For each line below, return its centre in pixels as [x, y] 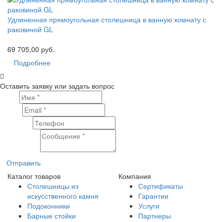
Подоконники [49, 205]
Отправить [24, 162]
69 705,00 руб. [31, 49]
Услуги [149, 205]
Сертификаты [161, 186]
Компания [135, 176]
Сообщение [19, 150]
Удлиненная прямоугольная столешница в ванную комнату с [107, 19]
